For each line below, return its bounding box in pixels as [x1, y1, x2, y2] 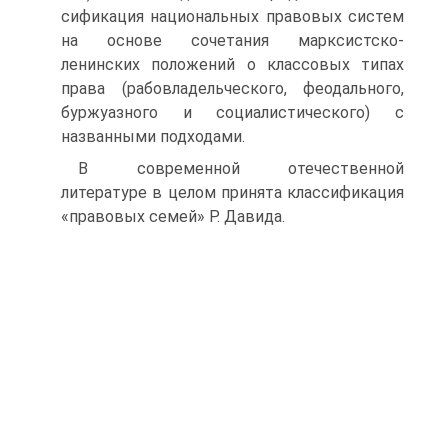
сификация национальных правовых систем [61, 7, 404, 26]
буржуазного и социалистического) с [61, 103, 404, 122]
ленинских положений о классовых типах [61, 55, 404, 74]
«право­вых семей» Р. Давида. [61, 207, 285, 226]
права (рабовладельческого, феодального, [61, 79, 404, 98]
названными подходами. [61, 127, 245, 146]
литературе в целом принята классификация [61, 183, 404, 202]
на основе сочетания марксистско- [61, 31, 404, 50]
